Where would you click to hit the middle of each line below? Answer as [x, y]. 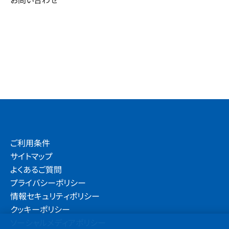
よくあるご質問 [36, 169]
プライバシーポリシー [48, 182]
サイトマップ [31, 156]
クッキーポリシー [40, 209]
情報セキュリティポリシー [55, 196]
